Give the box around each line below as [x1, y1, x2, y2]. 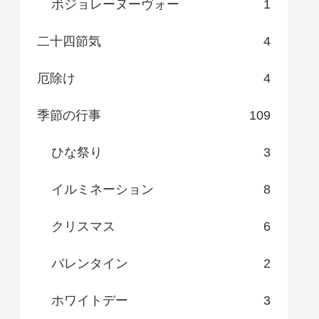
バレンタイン [51, 256, 128, 271]
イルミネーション [51, 182, 154, 197]
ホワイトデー [51, 293, 128, 308]
